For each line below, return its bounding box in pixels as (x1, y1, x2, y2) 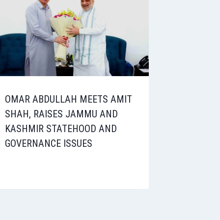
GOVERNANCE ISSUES (5, 137, 93, 149)
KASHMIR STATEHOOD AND (5, 122, 117, 135)
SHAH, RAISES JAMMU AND (5, 108, 118, 120)
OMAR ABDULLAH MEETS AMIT (5, 93, 133, 105)
